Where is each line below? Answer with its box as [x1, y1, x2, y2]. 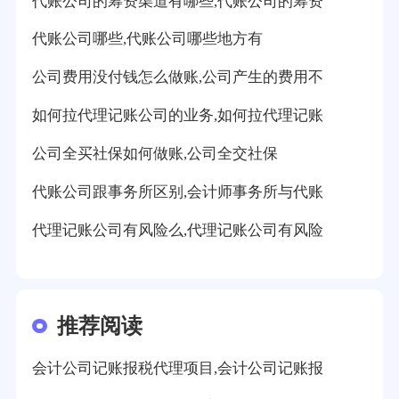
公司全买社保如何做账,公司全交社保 [31, 145, 278, 163]
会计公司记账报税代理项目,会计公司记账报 [31, 360, 323, 378]
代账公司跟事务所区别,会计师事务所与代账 [31, 183, 323, 201]
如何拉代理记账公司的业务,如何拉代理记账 [31, 107, 323, 125]
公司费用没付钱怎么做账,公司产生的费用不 [31, 69, 323, 86]
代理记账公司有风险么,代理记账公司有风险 [31, 221, 323, 239]
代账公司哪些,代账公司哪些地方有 [31, 30, 263, 48]
